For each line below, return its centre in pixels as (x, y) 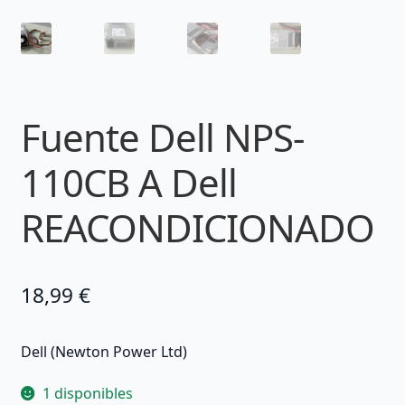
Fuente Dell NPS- (162, 137)
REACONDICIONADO (197, 228)
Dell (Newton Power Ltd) (104, 351)
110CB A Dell (128, 183)
